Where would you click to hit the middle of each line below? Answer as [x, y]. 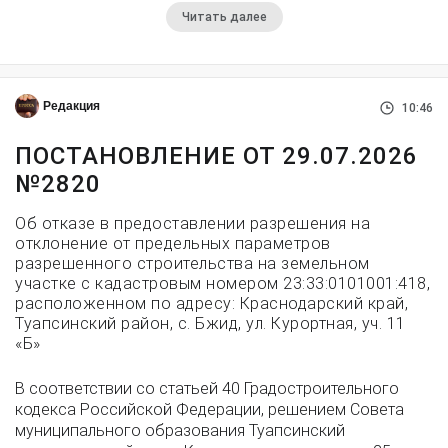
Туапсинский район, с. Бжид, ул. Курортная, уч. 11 [210, 323]
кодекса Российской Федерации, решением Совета [209, 409]
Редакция [71, 106]
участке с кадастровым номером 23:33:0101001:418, [222, 283]
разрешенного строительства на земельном [192, 263]
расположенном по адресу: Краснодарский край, [211, 303]
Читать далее [224, 17]
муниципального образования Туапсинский [180, 430]
